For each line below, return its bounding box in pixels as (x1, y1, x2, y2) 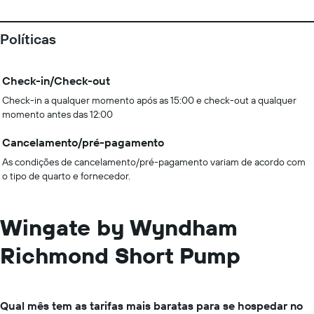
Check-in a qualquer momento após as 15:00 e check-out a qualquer (2, 94, 296, 107)
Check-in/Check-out (2, 74, 110, 88)
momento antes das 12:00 (2, 108, 113, 121)
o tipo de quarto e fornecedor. (2, 170, 130, 182)
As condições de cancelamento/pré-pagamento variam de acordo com (2, 156, 306, 168)
